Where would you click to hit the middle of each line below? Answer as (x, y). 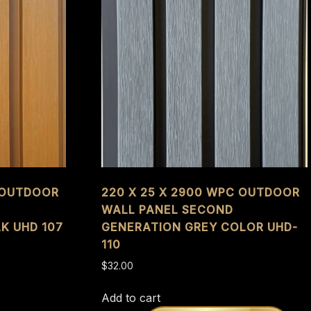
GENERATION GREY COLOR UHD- (200, 227)
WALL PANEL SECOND (168, 210)
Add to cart (131, 298)
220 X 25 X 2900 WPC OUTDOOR (201, 193)
